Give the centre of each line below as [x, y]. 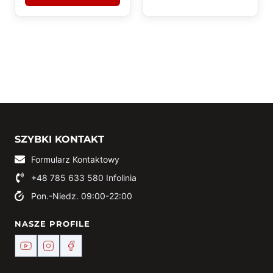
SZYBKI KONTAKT [59, 139]
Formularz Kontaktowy [75, 159]
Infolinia [120, 178]
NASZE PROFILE [52, 224]
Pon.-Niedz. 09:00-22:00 [82, 196]
